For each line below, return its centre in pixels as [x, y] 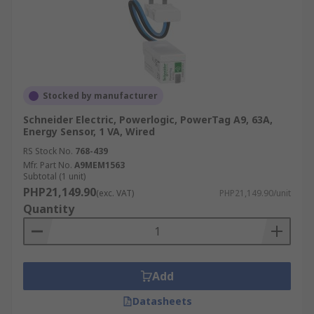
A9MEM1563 [100, 165]
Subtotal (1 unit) [54, 176]
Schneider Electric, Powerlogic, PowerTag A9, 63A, [148, 120]
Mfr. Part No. [48, 165]
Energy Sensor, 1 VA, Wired [89, 131]
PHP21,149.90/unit [255, 193]
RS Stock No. [48, 151]
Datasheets [162, 301]
